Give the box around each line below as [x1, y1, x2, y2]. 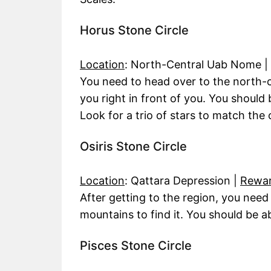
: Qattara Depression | [125, 174, 240, 188]
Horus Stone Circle [80, 23, 189, 38]
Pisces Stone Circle [80, 238, 192, 253]
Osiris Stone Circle [80, 139, 187, 154]
